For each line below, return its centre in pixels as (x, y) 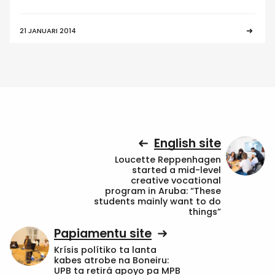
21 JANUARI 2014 (48, 31)
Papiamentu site (103, 234)
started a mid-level (176, 170)
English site (188, 144)
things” (205, 211)
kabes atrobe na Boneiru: (111, 260)
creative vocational (176, 180)
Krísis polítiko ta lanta (105, 250)
